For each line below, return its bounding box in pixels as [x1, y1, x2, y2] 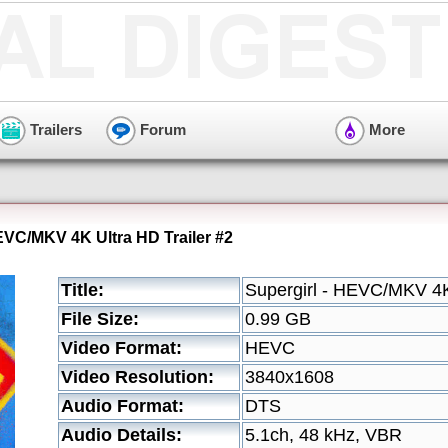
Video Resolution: [61, 367, 214, 387]
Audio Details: [61, 425, 182, 445]
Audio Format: [61, 396, 184, 416]
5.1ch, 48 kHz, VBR [245, 425, 402, 445]
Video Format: [61, 338, 182, 358]
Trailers [26, 120, 82, 138]
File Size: [61, 309, 139, 329]
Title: [61, 280, 104, 300]
